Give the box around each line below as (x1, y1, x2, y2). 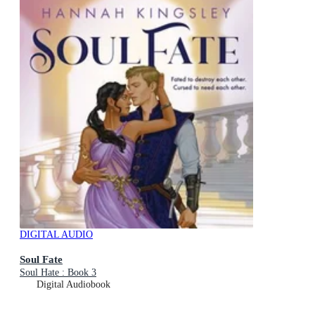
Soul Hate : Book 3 (20, 266, 96, 278)
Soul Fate (20, 252, 63, 265)
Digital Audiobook (37, 278, 110, 290)
